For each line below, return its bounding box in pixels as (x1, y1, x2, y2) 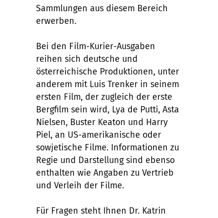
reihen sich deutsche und (36, 53, 138, 64)
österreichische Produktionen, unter (36, 66, 179, 77)
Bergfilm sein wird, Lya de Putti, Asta (36, 104, 179, 115)
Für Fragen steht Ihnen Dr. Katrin (36, 205, 166, 216)
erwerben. (36, 15, 76, 26)
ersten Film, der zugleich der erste (36, 91, 172, 102)
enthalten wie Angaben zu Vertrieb (36, 167, 174, 178)
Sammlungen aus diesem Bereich (36, 2, 168, 14)
